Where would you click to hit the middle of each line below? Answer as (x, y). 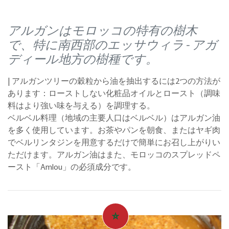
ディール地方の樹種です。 (83, 60)
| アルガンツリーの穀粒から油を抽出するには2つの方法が (114, 82)
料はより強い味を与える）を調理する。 (81, 106)
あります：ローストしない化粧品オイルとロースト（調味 (114, 94)
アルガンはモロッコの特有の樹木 (102, 32)
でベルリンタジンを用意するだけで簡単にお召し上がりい (114, 143)
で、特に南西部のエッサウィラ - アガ (112, 46)
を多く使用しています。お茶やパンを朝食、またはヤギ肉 (114, 131)
